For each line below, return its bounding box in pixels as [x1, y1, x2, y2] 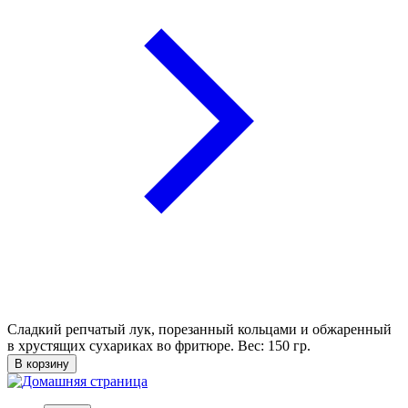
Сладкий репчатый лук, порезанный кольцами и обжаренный [7, 321, 392, 337]
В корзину [15, 356, 69, 371]
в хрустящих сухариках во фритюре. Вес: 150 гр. [7, 337, 311, 353]
